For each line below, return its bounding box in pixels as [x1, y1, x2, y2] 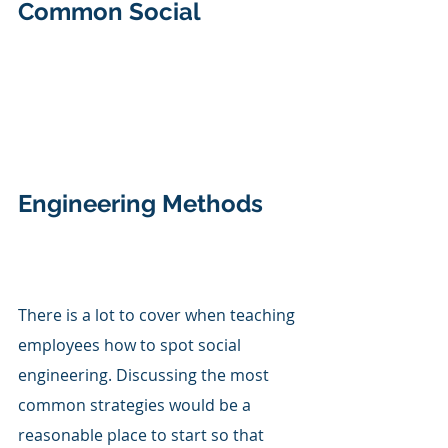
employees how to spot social [18, 333, 245, 356]
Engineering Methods [18, 188, 263, 218]
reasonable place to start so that [18, 423, 268, 446]
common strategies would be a [18, 393, 255, 416]
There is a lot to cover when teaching [18, 303, 299, 326]
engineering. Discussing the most [18, 363, 273, 386]
